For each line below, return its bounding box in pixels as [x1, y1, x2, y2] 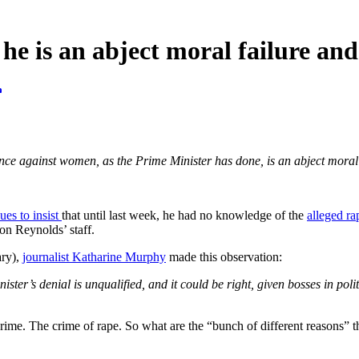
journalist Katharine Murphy [22, 249, 166, 264]
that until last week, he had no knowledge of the [62, 208, 307, 222]
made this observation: [166, 249, 282, 264]
